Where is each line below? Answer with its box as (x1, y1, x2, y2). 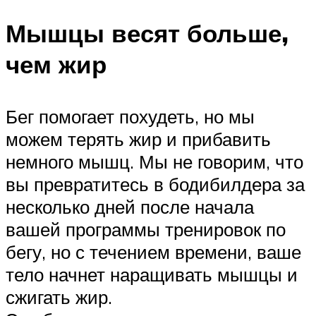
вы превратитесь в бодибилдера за (6, 172, 305, 195)
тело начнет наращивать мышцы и (6, 262, 298, 286)
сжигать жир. (6, 285, 112, 308)
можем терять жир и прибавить (6, 127, 271, 150)
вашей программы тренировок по (6, 217, 286, 241)
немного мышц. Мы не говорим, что (6, 150, 303, 173)
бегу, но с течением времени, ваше (6, 240, 301, 263)
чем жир (6, 49, 107, 80)
